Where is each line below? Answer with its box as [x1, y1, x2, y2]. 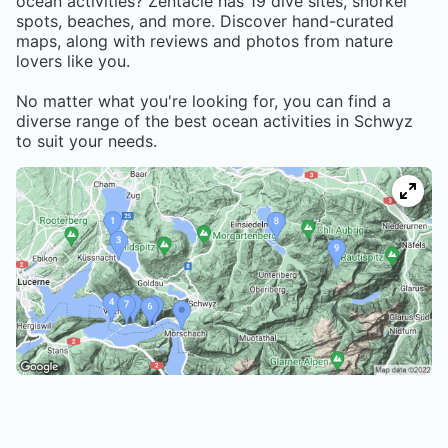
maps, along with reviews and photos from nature [16, 31, 393, 52]
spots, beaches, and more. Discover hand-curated [16, 11, 394, 32]
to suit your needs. [16, 131, 157, 152]
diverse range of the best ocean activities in [16, 111, 354, 132]
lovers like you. [16, 51, 130, 72]
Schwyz [354, 111, 413, 132]
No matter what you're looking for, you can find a [16, 91, 391, 112]
